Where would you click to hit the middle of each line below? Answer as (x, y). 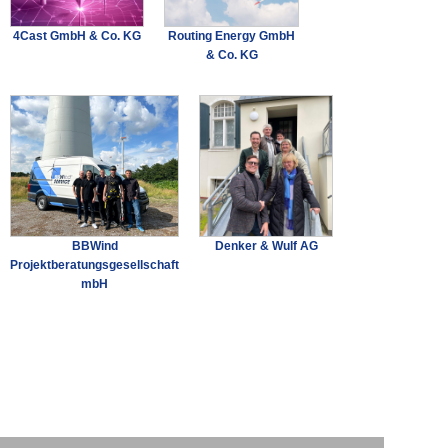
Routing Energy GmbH (232, 35)
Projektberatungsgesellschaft (94, 264)
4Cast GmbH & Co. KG (77, 35)
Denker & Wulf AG (266, 245)
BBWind (94, 245)
